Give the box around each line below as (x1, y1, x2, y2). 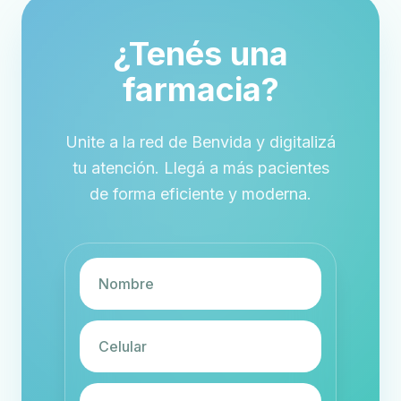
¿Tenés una (113, 34, 288, 73)
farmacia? (122, 70, 279, 109)
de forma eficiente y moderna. (90, 184, 311, 203)
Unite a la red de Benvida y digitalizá (65, 132, 336, 151)
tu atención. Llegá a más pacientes (72, 158, 329, 177)
